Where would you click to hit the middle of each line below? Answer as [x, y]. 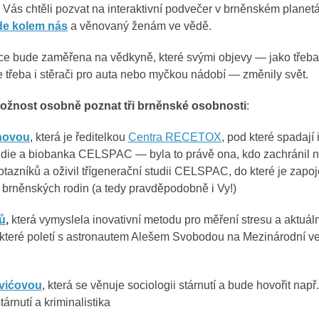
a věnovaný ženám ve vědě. [140, 26]
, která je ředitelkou [79, 137]
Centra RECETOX [175, 137]
